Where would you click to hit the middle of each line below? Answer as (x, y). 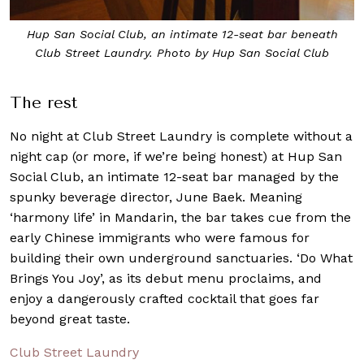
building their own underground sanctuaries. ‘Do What (181, 258)
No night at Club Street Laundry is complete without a (181, 136)
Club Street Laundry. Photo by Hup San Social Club (182, 52)
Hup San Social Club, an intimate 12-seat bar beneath (182, 34)
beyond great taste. (70, 318)
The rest (43, 102)
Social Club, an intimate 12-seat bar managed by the (174, 176)
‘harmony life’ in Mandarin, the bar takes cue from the (180, 217)
